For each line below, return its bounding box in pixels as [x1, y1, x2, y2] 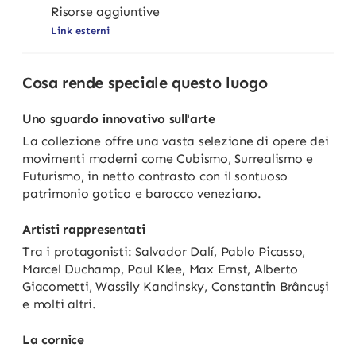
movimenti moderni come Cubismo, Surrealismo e [22, 150, 314, 166]
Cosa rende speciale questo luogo [22, 72, 268, 92]
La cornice [22, 331, 84, 347]
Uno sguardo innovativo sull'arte [22, 110, 215, 126]
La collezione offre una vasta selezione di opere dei [22, 133, 329, 149]
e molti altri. [22, 296, 96, 311]
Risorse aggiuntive [51, 3, 160, 19]
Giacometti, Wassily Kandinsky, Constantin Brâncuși [22, 278, 330, 294]
